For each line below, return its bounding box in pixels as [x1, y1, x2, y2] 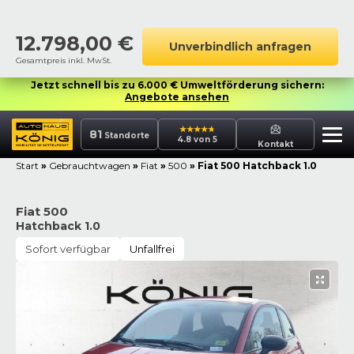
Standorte [101, 130, 149, 141]
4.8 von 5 [177, 134, 218, 145]
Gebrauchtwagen [49, 160, 130, 171]
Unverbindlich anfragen [169, 40, 311, 54]
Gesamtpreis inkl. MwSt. [16, 55, 111, 66]
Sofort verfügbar [25, 243, 111, 255]
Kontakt [258, 138, 294, 149]
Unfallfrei [130, 243, 175, 255]
